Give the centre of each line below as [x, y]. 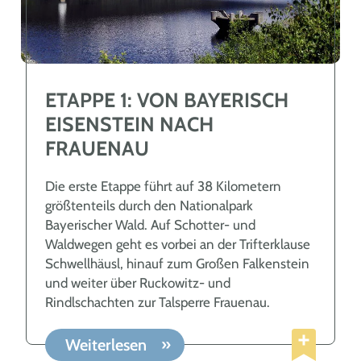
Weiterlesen [108, 344]
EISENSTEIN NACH [129, 124]
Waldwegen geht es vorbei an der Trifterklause [177, 244]
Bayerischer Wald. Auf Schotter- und [150, 224]
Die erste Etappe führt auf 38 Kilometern [163, 186]
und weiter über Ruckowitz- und [137, 282]
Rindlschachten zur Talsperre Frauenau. [157, 302]
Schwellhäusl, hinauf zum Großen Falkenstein [177, 263]
